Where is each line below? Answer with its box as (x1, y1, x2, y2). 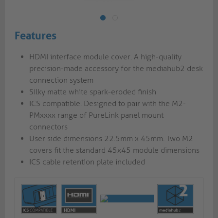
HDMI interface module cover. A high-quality (29, 52, 182, 61)
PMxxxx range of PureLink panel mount (29, 110, 163, 120)
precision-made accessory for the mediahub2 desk (29, 64, 203, 73)
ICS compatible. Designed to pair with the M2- (29, 99, 186, 108)
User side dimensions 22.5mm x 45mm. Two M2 (29, 134, 193, 143)
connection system (29, 75, 93, 85)
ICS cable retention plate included (29, 157, 145, 166)
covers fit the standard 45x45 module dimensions (29, 145, 200, 155)
